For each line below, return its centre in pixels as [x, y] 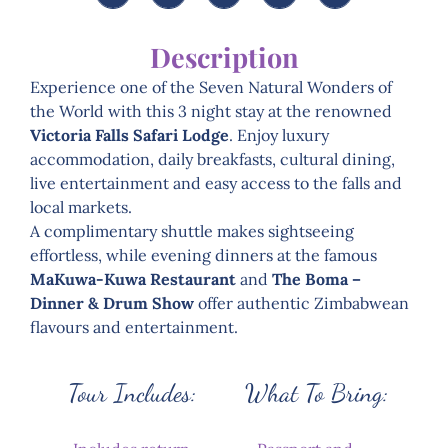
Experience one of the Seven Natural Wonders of [211, 86]
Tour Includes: [132, 392]
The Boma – [316, 278]
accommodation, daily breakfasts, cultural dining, [212, 158]
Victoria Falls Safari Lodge [129, 134]
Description [224, 56]
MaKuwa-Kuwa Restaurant [133, 278]
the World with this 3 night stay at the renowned [211, 110]
